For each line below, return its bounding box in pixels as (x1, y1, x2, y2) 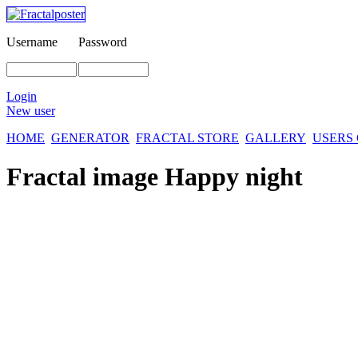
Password (78, 35, 127, 49)
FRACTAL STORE (136, 131, 239, 145)
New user (6, 104, 55, 117)
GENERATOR (51, 131, 129, 145)
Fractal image (6, 162, 165, 192)
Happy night (165, 162, 303, 192)
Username (6, 35, 58, 49)
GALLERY (245, 131, 306, 145)
